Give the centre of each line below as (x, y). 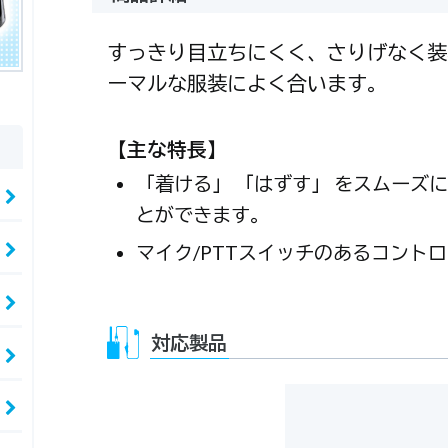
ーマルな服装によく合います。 (247, 82)
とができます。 (203, 214)
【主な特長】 (167, 150)
